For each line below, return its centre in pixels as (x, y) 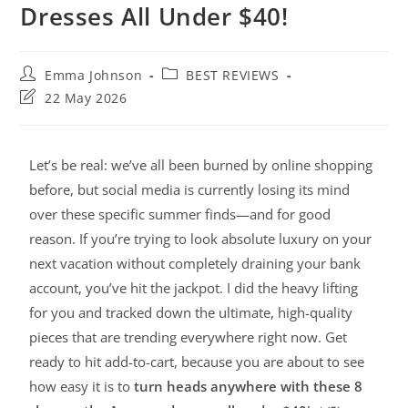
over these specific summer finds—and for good (180, 214)
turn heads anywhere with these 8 (249, 387)
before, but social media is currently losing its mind (190, 190)
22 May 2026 (86, 98)
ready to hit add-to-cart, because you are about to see (197, 362)
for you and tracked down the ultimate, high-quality (191, 313)
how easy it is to (82, 387)
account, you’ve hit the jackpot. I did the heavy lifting (194, 288)
